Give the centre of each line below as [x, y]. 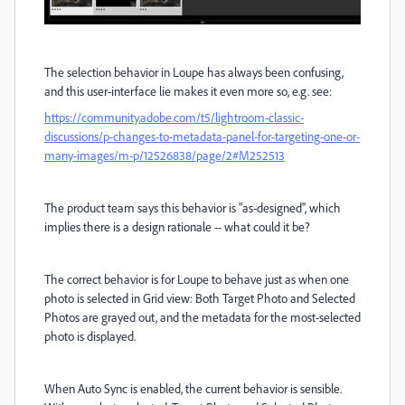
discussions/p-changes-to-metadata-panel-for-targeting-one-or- [202, 137]
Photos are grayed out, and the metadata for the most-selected [202, 317]
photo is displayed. [90, 336]
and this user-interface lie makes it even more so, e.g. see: [188, 91]
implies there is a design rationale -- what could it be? [177, 227]
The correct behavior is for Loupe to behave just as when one [197, 279]
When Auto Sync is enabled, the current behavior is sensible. [193, 389]
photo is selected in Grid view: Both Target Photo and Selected [200, 298]
